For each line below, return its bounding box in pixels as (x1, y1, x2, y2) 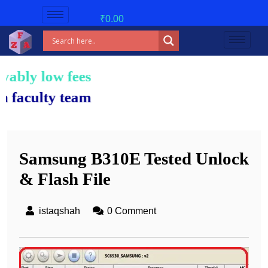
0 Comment (107, 206, 156, 216)
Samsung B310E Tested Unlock (19, 149, 249, 168)
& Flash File (19, 169, 111, 188)
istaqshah (39, 206, 80, 216)
